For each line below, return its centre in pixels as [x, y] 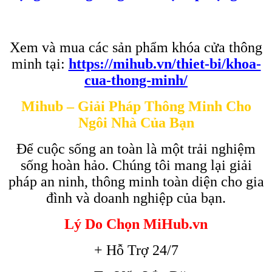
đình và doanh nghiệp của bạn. [136, 198]
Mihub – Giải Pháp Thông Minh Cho [136, 106]
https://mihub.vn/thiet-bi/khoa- [165, 63]
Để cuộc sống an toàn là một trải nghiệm [136, 148]
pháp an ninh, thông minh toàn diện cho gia [136, 181]
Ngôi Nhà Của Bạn [136, 122]
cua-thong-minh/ [136, 80]
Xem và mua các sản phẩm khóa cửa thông [136, 47]
